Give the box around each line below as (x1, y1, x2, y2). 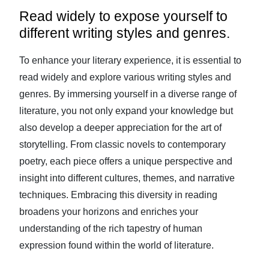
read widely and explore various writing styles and (19, 72, 231, 82)
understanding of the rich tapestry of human (19, 223, 202, 234)
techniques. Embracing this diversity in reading (19, 190, 217, 200)
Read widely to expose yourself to (19, 8, 228, 24)
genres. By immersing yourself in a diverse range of (19, 89, 237, 99)
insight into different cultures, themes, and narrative (19, 173, 235, 183)
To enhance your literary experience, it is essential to (19, 55, 241, 65)
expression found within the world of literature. (19, 240, 214, 250)
